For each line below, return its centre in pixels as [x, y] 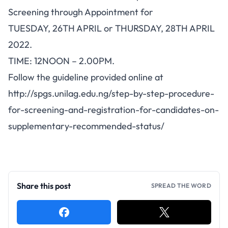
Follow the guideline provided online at [86, 77]
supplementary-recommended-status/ [86, 126]
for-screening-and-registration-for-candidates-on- [113, 110]
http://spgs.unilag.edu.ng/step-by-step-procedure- [111, 93]
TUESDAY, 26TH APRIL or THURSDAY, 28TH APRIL [111, 28]
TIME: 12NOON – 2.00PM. [61, 61]
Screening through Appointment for [81, 12]
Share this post [44, 186]
